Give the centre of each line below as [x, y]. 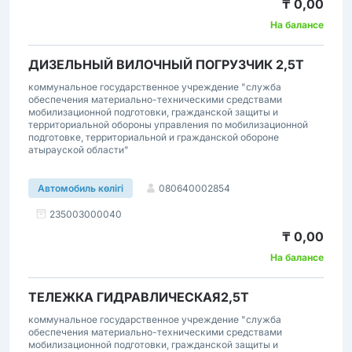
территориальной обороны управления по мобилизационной [168, 125]
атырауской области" [79, 150]
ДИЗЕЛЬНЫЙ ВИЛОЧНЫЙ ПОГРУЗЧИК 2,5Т [166, 64]
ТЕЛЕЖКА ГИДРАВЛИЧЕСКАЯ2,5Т [139, 297]
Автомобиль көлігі [81, 188]
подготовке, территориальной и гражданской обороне [154, 137]
